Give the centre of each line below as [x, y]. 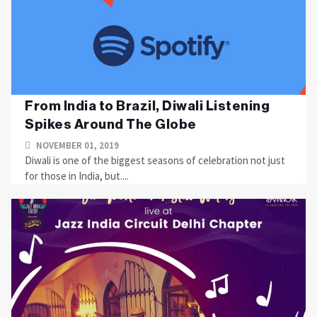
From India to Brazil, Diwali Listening [147, 106]
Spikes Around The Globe [111, 124]
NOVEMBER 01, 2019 [76, 145]
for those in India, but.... [77, 176]
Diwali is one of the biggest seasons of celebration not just [155, 160]
